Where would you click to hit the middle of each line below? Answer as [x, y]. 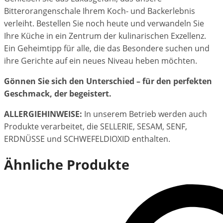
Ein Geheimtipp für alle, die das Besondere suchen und [107, 49]
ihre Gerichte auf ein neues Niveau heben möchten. [101, 61]
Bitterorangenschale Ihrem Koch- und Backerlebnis [100, 11]
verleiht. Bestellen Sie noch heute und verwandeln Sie [104, 24]
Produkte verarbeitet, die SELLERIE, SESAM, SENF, [96, 127]
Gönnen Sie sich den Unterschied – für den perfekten [108, 81]
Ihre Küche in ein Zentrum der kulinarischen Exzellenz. [105, 36]
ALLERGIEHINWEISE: [43, 114]
